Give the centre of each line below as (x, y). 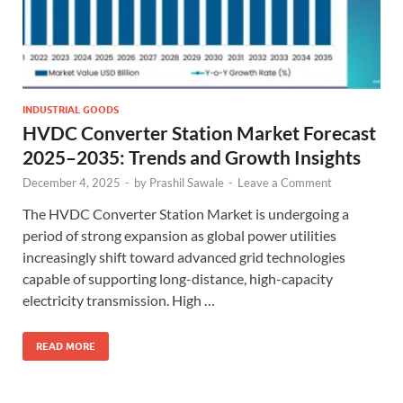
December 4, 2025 (72, 182)
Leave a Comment (285, 182)
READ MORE (66, 346)
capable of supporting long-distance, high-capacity (178, 278)
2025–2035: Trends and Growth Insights (192, 157)
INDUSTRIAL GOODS (71, 109)
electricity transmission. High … (119, 300)
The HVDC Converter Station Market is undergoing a (186, 213)
